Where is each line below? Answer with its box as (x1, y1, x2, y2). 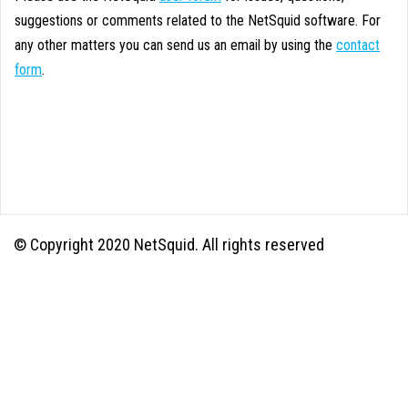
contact (336, 36, 380, 55)
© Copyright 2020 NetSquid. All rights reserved (14, 235, 324, 255)
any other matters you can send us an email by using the (15, 36, 336, 55)
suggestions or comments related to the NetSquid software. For (15, 12, 381, 30)
